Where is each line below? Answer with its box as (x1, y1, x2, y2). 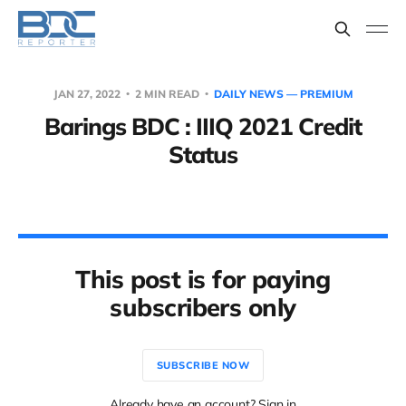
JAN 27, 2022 (53, 87, 123, 101)
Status (169, 140, 237, 169)
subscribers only (110, 292, 296, 323)
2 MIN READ (131, 87, 202, 101)
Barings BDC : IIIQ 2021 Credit (44, 111, 362, 141)
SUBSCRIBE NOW (156, 358, 250, 372)
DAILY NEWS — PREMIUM (213, 87, 353, 101)
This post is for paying (75, 264, 331, 295)
